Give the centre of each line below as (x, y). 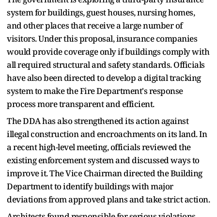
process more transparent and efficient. (81, 104)
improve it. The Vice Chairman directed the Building (105, 173)
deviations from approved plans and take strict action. (108, 199)
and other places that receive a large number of (95, 25)
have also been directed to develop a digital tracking (104, 77)
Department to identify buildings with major (90, 186)
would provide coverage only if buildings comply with (108, 51)
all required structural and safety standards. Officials (106, 64)
